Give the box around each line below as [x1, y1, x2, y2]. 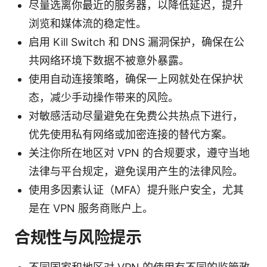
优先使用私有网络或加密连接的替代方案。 [29, 128, 232, 141]
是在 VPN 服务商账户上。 [29, 201, 153, 215]
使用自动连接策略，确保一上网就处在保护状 [29, 72, 243, 85]
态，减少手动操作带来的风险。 [29, 91, 179, 104]
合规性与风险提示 [14, 227, 142, 247]
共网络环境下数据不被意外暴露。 [29, 54, 190, 67]
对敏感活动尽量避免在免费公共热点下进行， [29, 109, 243, 122]
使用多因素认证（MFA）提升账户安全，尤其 [29, 183, 244, 196]
